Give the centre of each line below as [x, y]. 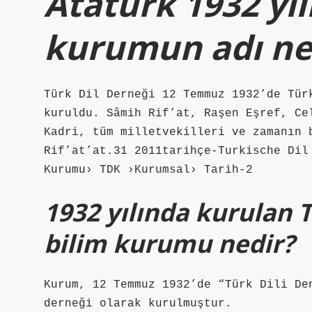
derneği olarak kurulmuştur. [138, 304]
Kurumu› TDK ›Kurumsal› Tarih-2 [148, 170]
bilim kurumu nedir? [169, 243]
